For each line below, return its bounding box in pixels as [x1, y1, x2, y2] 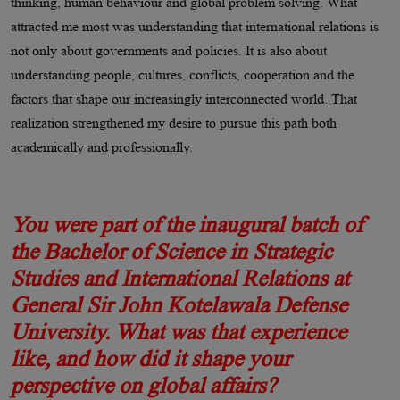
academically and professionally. [11, 138, 193, 154]
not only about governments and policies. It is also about [11, 42, 327, 58]
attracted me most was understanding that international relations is [11, 18, 379, 34]
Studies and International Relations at [11, 265, 349, 290]
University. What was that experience [11, 319, 346, 344]
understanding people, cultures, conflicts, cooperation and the [11, 66, 354, 82]
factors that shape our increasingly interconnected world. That [11, 90, 357, 106]
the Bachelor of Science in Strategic [11, 238, 332, 263]
